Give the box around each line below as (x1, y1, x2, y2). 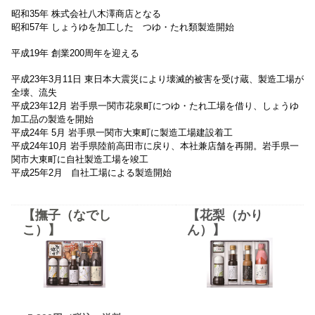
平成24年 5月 (11, 127, 65, 138)
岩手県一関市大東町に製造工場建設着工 (68, 127, 233, 138)
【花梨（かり (187, 207, 263, 222)
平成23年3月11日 (11, 73, 82, 84)
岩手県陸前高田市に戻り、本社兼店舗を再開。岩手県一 (70, 140, 299, 151)
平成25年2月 (11, 167, 63, 178)
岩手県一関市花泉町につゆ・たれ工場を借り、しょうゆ (70, 100, 299, 111)
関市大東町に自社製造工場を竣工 (11, 153, 148, 165)
